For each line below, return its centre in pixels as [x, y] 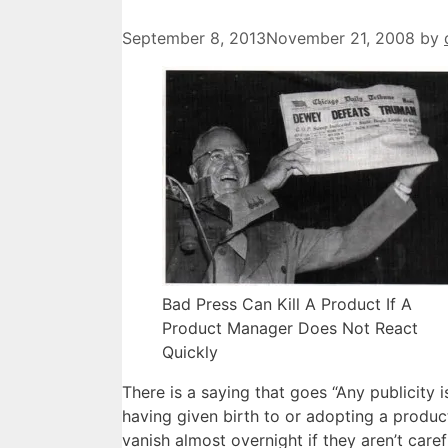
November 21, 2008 [340, 38]
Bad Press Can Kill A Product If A [287, 304]
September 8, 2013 [194, 38]
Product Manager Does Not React [290, 328]
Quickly [190, 352]
